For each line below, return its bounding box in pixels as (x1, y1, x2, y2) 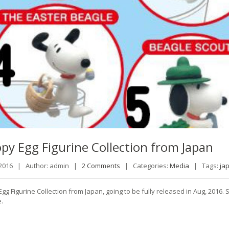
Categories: (132, 161, 170, 170)
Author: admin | (25, 161, 80, 170)
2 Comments (81, 161, 120, 170)
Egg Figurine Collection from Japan (14, 139, 213, 156)
